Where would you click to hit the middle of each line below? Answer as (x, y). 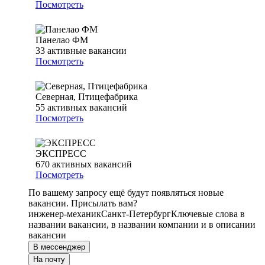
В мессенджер (59, 247)
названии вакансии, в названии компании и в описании (142, 225)
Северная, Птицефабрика (87, 97)
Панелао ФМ (62, 40)
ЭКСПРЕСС (61, 154)
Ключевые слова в (208, 214)
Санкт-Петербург (136, 214)
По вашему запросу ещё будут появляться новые (126, 193)
